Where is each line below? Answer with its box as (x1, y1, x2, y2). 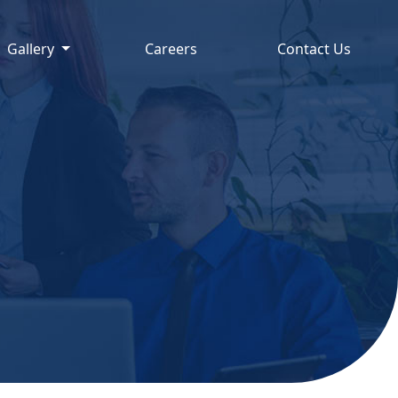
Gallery (7, 39, 59, 59)
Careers (145, 39, 198, 59)
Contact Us (277, 39, 352, 59)
